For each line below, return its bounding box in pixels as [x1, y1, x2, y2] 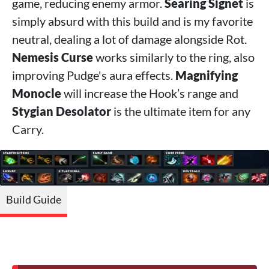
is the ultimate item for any [111, 103, 250, 118]
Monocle [12, 85, 61, 100]
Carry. [12, 121, 44, 136]
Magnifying [175, 67, 238, 82]
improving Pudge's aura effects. [12, 67, 175, 82]
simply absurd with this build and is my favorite [12, 13, 253, 28]
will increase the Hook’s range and [61, 85, 238, 100]
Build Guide [6, 193, 61, 207]
